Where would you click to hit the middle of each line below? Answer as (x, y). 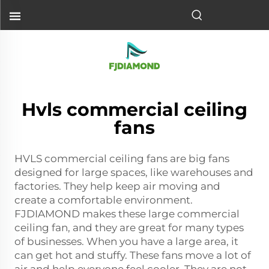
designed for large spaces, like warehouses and (134, 172)
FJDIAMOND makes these (81, 214)
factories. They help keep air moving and (117, 186)
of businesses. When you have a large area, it (126, 241)
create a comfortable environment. (104, 200)
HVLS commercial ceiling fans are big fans (122, 159)
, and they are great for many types (156, 228)
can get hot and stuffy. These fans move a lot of (133, 255)
